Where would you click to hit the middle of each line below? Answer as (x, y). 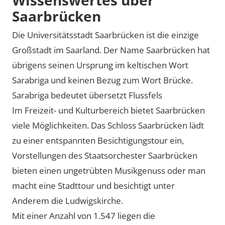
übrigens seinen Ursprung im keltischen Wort (100, 65)
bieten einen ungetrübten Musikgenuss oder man (109, 171)
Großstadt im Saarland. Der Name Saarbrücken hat (111, 50)
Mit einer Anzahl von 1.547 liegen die (84, 216)
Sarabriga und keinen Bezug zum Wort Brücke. (102, 80)
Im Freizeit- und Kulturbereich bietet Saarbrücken (108, 110)
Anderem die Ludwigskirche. (68, 201)
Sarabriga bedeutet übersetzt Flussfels (87, 95)
